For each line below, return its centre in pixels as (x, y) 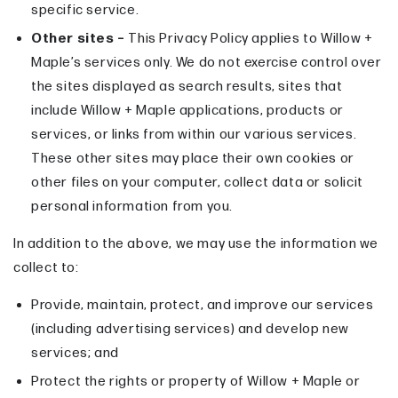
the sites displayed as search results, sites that (187, 87)
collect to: (46, 268)
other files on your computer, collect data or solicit (197, 183)
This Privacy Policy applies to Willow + (249, 39)
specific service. (85, 11)
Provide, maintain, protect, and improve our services (203, 306)
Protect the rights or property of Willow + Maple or (196, 382)
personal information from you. (132, 207)
